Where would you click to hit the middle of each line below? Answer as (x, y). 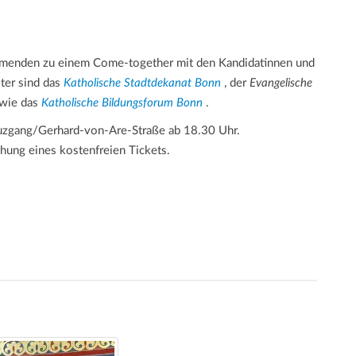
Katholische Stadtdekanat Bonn (142, 83)
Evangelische (281, 83)
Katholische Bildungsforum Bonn (122, 103)
